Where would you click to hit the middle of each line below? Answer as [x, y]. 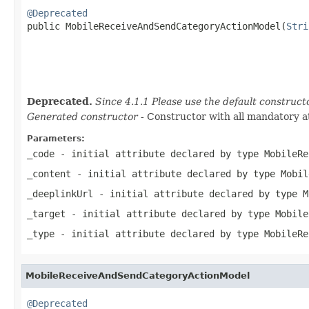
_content [49, 173]
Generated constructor [82, 116]
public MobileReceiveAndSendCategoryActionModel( [157, 26]
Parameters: [56, 138]
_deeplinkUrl [60, 193]
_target [46, 213]
